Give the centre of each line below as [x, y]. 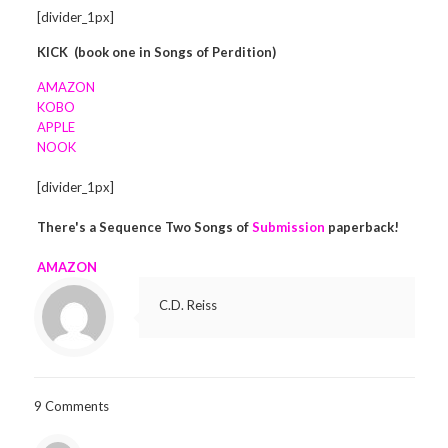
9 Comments [71, 406]
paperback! [362, 227]
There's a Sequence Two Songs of [145, 227]
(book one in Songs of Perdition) [174, 52]
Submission [289, 227]
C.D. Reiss [187, 305]
